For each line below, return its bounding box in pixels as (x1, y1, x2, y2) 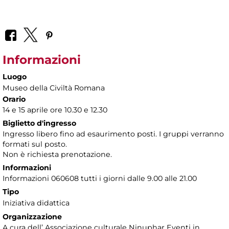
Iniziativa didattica (3, 198, 70, 208)
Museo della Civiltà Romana (3, 83, 105, 93)
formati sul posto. (3, 139, 67, 149)
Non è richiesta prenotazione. (3, 149, 112, 159)
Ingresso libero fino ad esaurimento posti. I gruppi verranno (3, 129, 224, 139)
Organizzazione (3, 212, 62, 221)
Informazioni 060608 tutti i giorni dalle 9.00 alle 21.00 (3, 173, 197, 183)
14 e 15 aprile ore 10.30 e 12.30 (3, 105, 107, 114)
